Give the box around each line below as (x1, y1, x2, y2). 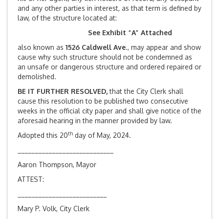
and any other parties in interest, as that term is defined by (18, 4, 201, 13)
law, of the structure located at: (18, 14, 117, 22)
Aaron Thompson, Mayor (18, 160, 96, 169)
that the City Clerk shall (108, 87, 183, 96)
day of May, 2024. (73, 131, 131, 140)
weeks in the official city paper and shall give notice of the (18, 107, 201, 115)
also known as (18, 43, 66, 52)
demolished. (18, 72, 56, 81)
